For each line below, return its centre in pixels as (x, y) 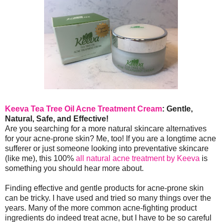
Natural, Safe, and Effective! (57, 119)
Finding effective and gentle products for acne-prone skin (104, 188)
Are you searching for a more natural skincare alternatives (106, 129)
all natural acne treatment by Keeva (138, 159)
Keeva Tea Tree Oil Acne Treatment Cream (83, 109)
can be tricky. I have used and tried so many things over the (108, 198)
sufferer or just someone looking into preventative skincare (107, 149)
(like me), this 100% (40, 159)
